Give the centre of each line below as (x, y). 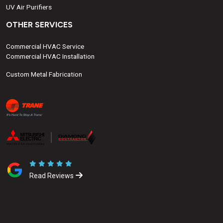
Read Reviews (52, 176)
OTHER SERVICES (39, 25)
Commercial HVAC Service (45, 47)
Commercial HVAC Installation (50, 56)
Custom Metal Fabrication (44, 74)
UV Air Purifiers (29, 7)
